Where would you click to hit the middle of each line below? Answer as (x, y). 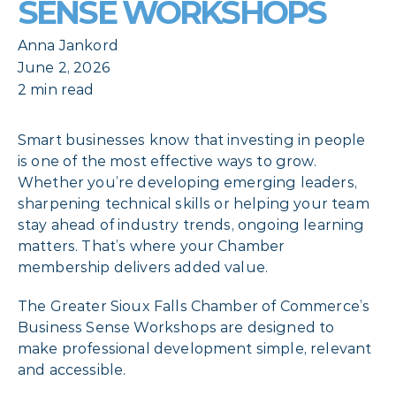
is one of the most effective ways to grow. (167, 161)
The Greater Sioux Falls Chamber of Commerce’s (194, 306)
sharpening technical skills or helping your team (194, 203)
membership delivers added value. (143, 267)
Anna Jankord (68, 45)
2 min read (56, 89)
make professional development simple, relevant (195, 348)
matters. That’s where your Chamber (152, 246)
